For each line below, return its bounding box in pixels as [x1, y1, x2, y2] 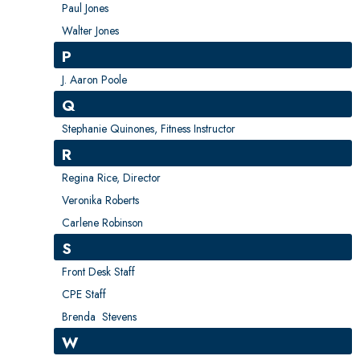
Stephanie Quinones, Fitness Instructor [62, 120, 236, 137]
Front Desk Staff [62, 263, 136, 280]
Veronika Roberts [62, 191, 140, 208]
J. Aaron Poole [62, 71, 128, 88]
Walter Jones [62, 22, 120, 39]
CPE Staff [62, 285, 107, 302]
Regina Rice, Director [62, 169, 162, 186]
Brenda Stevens [62, 308, 141, 325]
